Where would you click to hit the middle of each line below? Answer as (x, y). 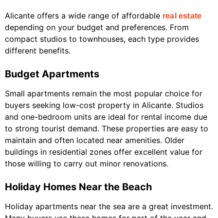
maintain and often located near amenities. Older (95, 140)
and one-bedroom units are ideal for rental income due (106, 117)
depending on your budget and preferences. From (97, 27)
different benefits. (38, 51)
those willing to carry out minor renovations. (87, 164)
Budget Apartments (52, 74)
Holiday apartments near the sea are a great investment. (109, 207)
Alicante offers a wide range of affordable (84, 16)
